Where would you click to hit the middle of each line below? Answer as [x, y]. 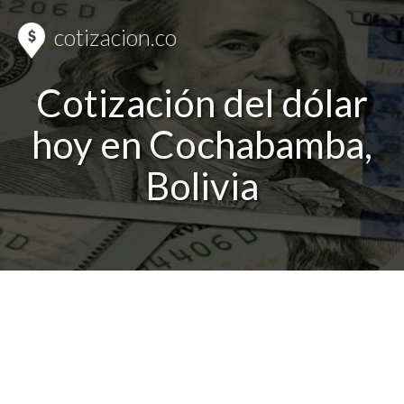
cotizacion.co [113, 37]
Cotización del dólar [202, 102]
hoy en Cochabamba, [202, 144]
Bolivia [202, 185]
